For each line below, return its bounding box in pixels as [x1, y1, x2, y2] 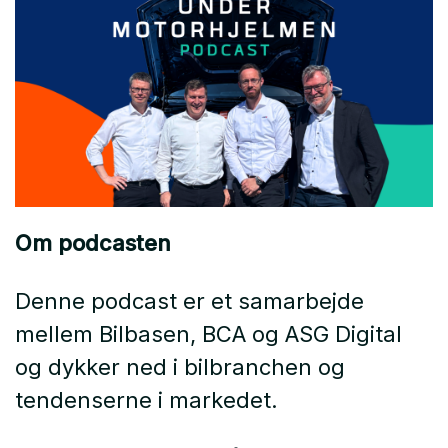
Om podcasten [15, 230, 171, 257]
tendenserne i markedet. [15, 387, 278, 414]
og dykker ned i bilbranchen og [15, 354, 345, 381]
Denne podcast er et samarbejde [15, 288, 364, 315]
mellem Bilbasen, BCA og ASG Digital [15, 321, 402, 348]
